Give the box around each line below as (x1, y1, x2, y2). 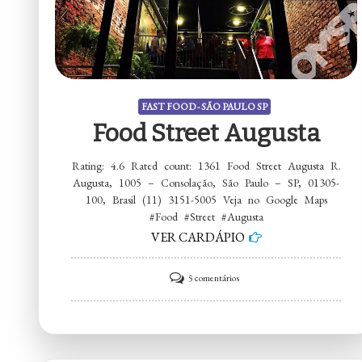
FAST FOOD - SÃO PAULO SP (141, 100, 267, 114)
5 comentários (187, 271, 239, 285)
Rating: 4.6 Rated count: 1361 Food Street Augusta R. (71, 158, 341, 174)
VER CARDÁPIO (150, 229, 245, 246)
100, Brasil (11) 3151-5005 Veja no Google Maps (85, 192, 327, 208)
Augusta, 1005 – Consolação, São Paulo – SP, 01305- (73, 175, 340, 191)
